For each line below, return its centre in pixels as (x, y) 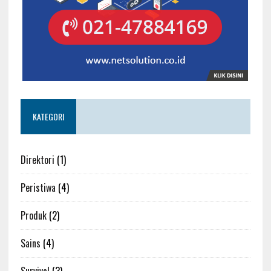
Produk (33, 215)
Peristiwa (38, 187)
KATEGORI (48, 116)
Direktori (37, 159)
